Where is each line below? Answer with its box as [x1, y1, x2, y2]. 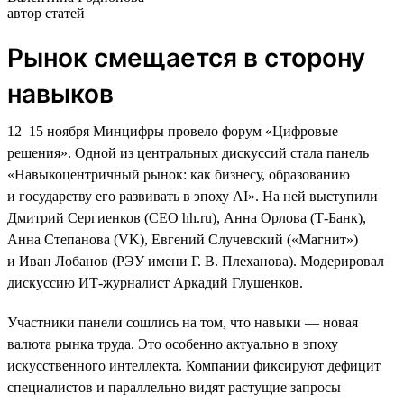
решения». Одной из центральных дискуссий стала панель [7, 144, 369, 161]
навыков [7, 78, 114, 109]
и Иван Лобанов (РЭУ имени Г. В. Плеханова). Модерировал [7, 252, 384, 269]
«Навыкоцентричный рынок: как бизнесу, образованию [7, 166, 350, 182]
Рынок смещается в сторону [7, 41, 365, 73]
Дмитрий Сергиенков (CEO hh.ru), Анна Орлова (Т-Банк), [7, 209, 366, 225]
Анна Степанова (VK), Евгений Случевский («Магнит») [7, 231, 358, 247]
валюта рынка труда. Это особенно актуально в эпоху [7, 335, 338, 352]
